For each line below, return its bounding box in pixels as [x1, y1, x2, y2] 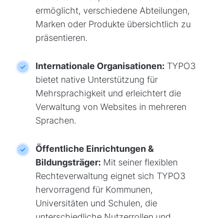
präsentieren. [35, 32, 88, 43]
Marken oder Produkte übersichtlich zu [35, 18, 191, 29]
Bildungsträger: [35, 157, 101, 167]
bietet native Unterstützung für [35, 74, 158, 85]
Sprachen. [35, 115, 76, 126]
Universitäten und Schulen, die [35, 198, 157, 208]
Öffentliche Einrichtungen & [35, 143, 154, 154]
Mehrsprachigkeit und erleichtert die [35, 88, 181, 98]
